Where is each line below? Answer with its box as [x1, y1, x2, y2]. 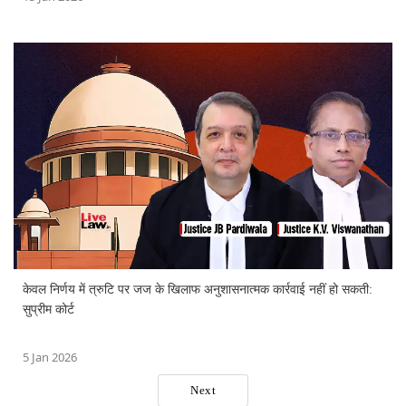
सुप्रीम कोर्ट [23, 303, 74, 317]
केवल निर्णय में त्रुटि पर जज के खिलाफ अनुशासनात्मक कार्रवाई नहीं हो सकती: [23, 283, 372, 297]
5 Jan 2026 [23, 349, 77, 366]
